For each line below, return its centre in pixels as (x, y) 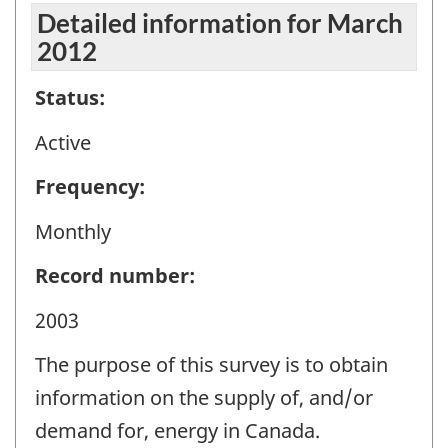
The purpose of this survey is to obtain (211, 365)
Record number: (115, 276)
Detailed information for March (220, 23)
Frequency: (90, 187)
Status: (70, 98)
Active (63, 142)
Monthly (73, 231)
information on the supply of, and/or (204, 398)
